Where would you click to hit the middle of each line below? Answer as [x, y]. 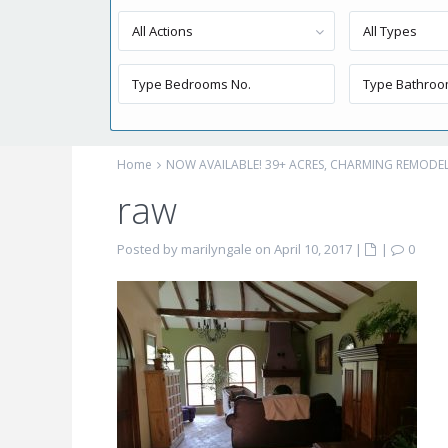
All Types [390, 31]
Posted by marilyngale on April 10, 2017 [234, 249]
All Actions [162, 31]
